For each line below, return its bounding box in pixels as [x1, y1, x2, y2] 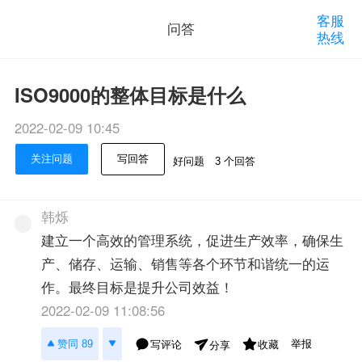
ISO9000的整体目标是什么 [14, 80, 246, 108]
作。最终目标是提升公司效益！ [41, 277, 234, 297]
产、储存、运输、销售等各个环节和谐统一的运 [41, 254, 330, 274]
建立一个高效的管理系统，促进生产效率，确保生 [41, 230, 344, 250]
